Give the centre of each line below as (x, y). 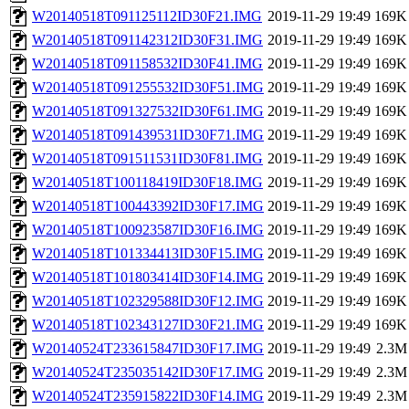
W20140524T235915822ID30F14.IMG (148, 396)
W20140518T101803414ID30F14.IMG (148, 278)
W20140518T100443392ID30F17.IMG (148, 206)
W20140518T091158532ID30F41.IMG (147, 64)
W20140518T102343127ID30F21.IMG (148, 325)
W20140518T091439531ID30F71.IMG (148, 135)
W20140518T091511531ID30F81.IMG (147, 159)
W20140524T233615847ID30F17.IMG (148, 349)
